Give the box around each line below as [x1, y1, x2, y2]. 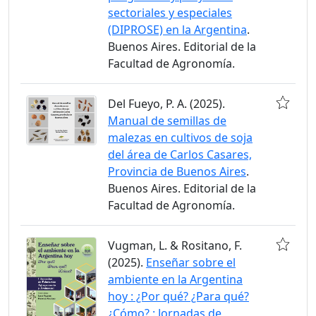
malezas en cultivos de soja [108, 130, 253, 145]
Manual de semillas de [108, 113, 226, 128]
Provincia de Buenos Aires [108, 164, 246, 179]
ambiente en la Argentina [108, 272, 243, 287]
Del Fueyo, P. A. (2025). [108, 96, 225, 111]
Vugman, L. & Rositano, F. [108, 238, 242, 253]
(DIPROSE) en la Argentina [108, 22, 247, 37]
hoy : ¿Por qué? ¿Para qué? [108, 288, 249, 304]
